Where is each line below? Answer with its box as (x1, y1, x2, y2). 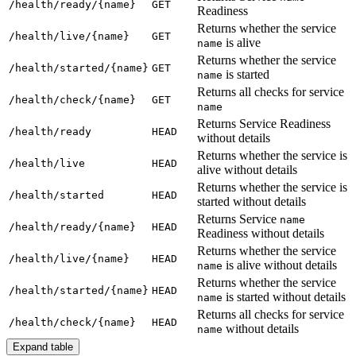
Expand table (13, 341, 73, 354)
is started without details (222, 290, 346, 304)
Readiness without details (197, 226, 324, 241)
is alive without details (222, 258, 337, 273)
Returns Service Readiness (197, 117, 331, 131)
